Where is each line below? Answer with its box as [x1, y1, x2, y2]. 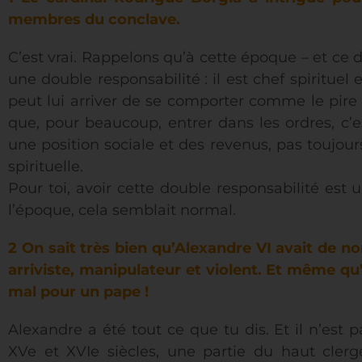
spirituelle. [8, 158, 83, 176]
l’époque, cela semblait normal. [8, 201, 236, 220]
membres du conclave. [8, 11, 180, 29]
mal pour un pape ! [8, 283, 149, 301]
